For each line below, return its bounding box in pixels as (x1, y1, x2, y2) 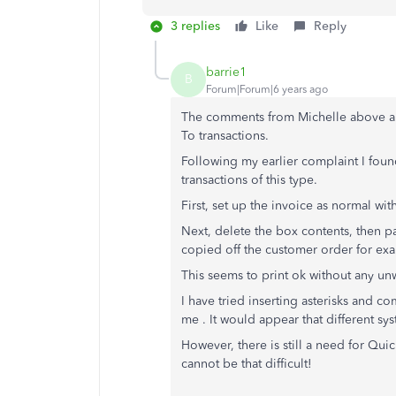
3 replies (171, 19, 220, 34)
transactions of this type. (181, 172, 317, 188)
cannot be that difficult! (181, 356, 312, 372)
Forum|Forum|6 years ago (206, 82, 328, 95)
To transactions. (181, 128, 269, 144)
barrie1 (206, 64, 247, 80)
